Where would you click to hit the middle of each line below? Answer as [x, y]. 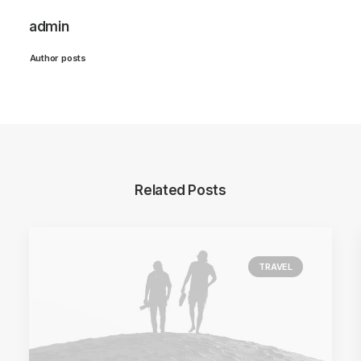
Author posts [58, 58]
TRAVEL [276, 267]
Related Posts [180, 190]
